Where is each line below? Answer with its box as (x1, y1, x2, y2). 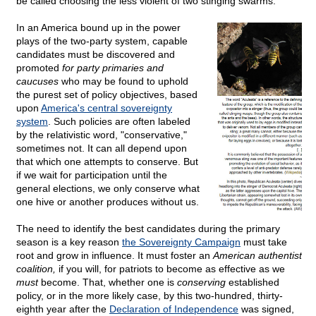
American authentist (213, 250, 302, 262)
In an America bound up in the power (16, 22, 181, 34)
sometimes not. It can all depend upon (16, 142, 187, 154)
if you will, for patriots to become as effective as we (56, 263, 285, 275)
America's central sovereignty (41, 102, 172, 114)
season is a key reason (16, 236, 122, 248)
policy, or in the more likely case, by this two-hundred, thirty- (16, 290, 283, 302)
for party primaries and (62, 62, 164, 74)
